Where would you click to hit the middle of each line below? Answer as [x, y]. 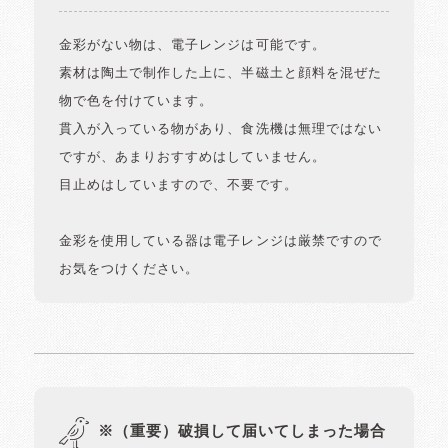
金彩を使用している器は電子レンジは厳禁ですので [220, 242]
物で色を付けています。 [136, 102]
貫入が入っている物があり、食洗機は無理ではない [220, 130]
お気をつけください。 [129, 270]
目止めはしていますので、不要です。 [178, 186]
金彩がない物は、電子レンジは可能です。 [192, 46]
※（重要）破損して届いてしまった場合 [242, 432]
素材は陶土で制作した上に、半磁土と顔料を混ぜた [220, 74]
